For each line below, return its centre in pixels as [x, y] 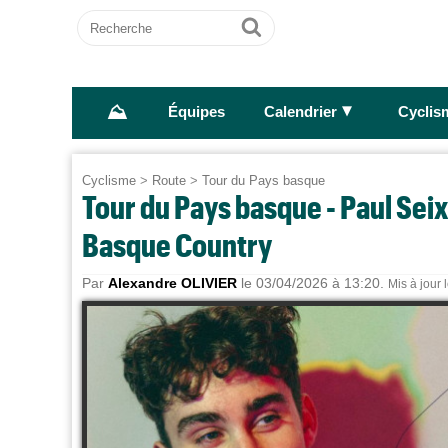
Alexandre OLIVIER [172, 283]
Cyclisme [109, 180]
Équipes [196, 112]
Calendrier [300, 112]
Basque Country [177, 244]
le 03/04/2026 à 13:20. [312, 283]
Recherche [116, 18]
